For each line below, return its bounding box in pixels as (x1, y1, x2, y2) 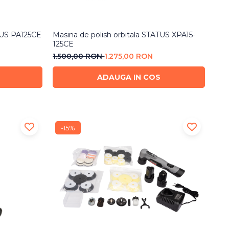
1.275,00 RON (104, 52, 153, 61)
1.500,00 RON (53, 52, 105, 61)
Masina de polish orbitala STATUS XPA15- (53, 30, 196, 40)
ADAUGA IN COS (97, 73, 161, 82)
